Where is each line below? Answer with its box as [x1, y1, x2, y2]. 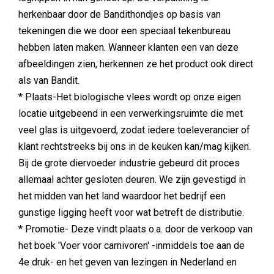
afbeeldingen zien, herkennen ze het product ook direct [18, 58, 253, 70]
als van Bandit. [18, 75, 80, 86]
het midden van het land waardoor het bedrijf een [18, 190, 226, 202]
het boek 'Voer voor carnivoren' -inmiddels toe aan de [18, 240, 245, 251]
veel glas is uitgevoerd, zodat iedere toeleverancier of [18, 124, 250, 136]
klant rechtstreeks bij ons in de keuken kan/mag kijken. [18, 141, 251, 152]
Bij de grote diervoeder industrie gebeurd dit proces [18, 157, 240, 169]
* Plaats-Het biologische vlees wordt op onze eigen [18, 91, 241, 103]
